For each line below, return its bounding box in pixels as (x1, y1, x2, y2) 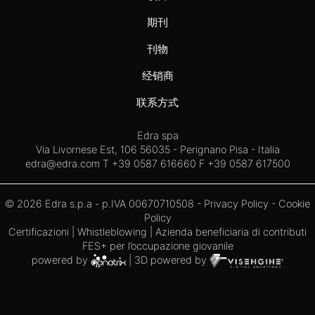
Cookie (278, 197, 310, 210)
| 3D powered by (125, 253, 210, 266)
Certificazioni (8, 225, 69, 238)
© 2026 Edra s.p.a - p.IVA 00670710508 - (5, 197, 204, 210)
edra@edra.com (25, 157, 100, 170)
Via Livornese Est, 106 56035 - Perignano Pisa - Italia (35, 143, 280, 156)
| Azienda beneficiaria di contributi (147, 225, 307, 238)
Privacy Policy (204, 197, 269, 210)
